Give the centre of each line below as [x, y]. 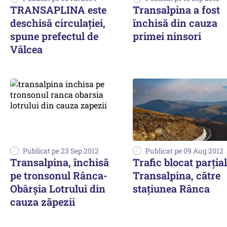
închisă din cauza [175, 23]
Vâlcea [26, 49]
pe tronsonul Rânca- [59, 175]
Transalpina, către [177, 175]
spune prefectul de [54, 36]
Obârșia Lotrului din [58, 188]
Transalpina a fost [176, 10]
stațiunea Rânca [171, 188]
